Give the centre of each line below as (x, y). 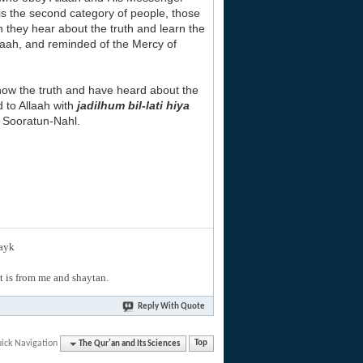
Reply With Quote (171, 307)
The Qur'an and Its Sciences (130, 344)
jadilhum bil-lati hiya (133, 105)
